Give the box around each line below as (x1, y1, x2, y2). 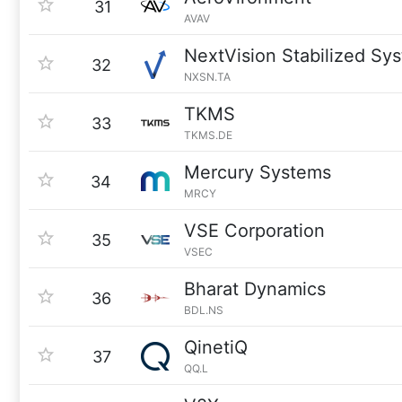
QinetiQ (184, 336, 248, 358)
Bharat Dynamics (184, 278, 326, 300)
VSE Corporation (184, 220, 325, 241)
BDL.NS (184, 303, 223, 317)
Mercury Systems (184, 162, 331, 183)
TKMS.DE (184, 128, 232, 142)
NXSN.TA (184, 70, 231, 83)
